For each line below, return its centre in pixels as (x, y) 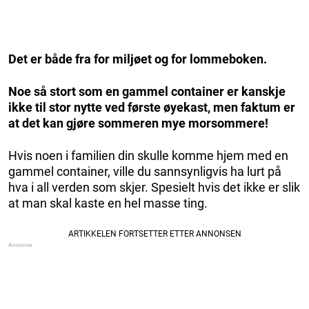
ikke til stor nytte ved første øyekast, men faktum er (152, 107)
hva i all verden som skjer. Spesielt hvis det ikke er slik (154, 187)
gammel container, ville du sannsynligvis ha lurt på (145, 171)
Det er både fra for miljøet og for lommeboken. (138, 59)
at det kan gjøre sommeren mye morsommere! (138, 123)
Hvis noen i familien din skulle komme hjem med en (148, 155)
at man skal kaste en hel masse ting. (108, 203)
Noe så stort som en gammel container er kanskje (147, 91)
